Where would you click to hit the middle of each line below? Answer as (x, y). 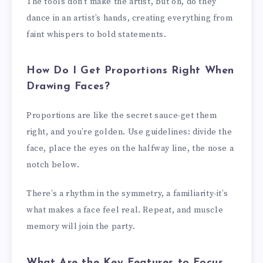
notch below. (53, 165)
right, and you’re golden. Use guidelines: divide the (129, 132)
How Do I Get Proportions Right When (131, 70)
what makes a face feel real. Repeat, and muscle (125, 210)
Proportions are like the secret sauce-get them (122, 116)
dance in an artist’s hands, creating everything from (130, 18)
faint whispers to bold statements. (97, 35)
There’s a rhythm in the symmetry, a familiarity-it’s (127, 194)
